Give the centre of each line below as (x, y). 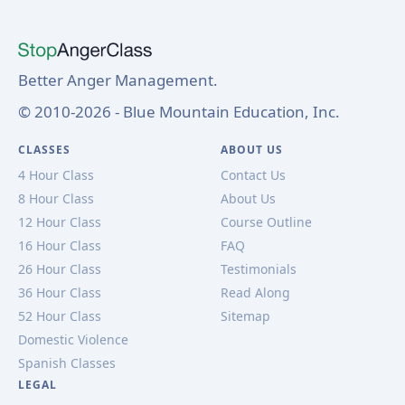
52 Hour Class (60, 316)
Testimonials (259, 268)
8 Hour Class (56, 198)
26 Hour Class (60, 268)
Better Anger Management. (118, 80)
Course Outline (266, 221)
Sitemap (245, 316)
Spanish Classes (67, 363)
